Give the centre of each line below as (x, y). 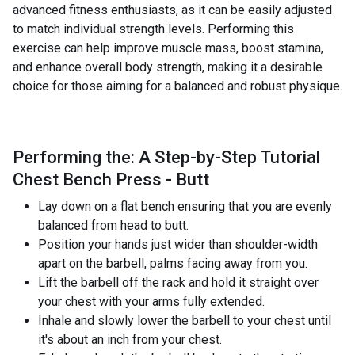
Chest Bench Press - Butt (111, 179)
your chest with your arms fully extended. (151, 302)
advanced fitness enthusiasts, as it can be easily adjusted (172, 10)
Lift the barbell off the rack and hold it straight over (178, 282)
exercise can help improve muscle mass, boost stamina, (168, 48)
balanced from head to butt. (113, 225)
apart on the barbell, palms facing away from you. (173, 263)
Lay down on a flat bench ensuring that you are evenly (185, 206)
